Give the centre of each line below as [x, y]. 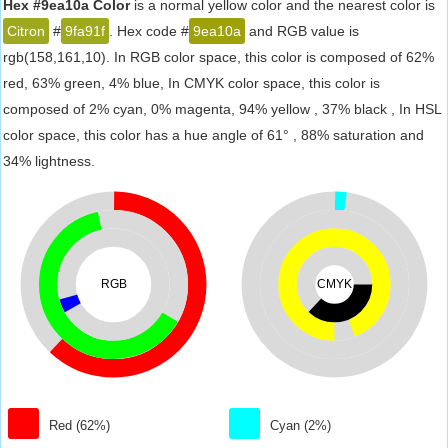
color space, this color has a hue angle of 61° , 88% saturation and [213, 135]
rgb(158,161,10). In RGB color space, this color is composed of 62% [218, 57]
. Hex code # [149, 31]
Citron [26, 31]
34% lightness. [49, 161]
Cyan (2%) [301, 425]
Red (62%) [80, 425]
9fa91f [85, 31]
